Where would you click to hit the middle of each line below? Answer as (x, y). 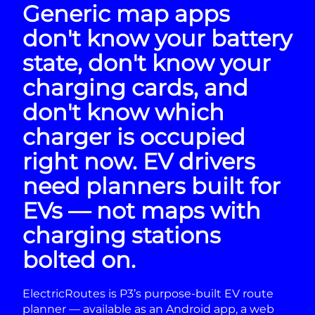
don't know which (123, 112)
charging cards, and (135, 87)
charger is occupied (134, 136)
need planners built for (152, 186)
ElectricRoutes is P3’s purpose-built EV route (148, 293)
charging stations (122, 235)
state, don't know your (147, 63)
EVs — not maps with (142, 210)
